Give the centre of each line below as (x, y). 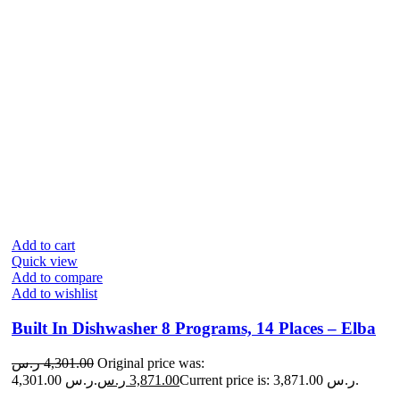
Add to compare (57, 277)
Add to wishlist (54, 293)
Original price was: (151, 363)
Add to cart (43, 245)
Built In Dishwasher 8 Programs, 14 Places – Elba (194, 328)
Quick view (45, 261)
